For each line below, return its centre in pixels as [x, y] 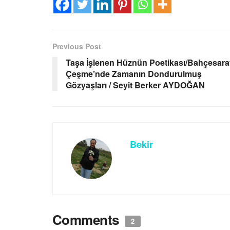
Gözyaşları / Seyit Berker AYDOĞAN [137, 85]
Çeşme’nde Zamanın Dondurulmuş [134, 74]
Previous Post [77, 46]
